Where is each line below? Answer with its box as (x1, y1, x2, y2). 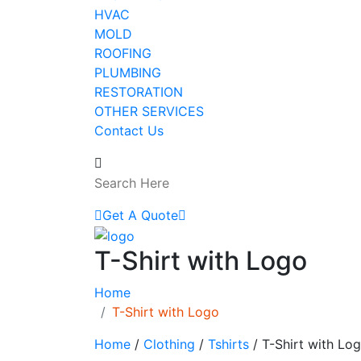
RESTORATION (94, 83, 183, 100)
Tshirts (208, 336, 249, 353)
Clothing (143, 336, 195, 353)
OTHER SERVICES (94, 102, 204, 119)
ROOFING (94, 44, 151, 61)
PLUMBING (94, 64, 161, 81)
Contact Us (94, 122, 164, 139)
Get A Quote (102, 206, 178, 223)
